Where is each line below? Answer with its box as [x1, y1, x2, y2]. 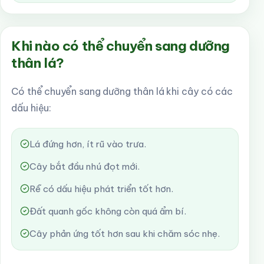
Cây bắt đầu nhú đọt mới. [29, 161, 140, 172]
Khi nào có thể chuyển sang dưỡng [11, 37, 230, 54]
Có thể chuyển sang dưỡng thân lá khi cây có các [11, 85, 233, 97]
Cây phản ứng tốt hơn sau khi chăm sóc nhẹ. [29, 228, 220, 239]
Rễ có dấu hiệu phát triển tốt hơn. [29, 183, 173, 194]
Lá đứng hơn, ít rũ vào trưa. [29, 138, 146, 150]
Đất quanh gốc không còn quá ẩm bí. [29, 206, 186, 217]
